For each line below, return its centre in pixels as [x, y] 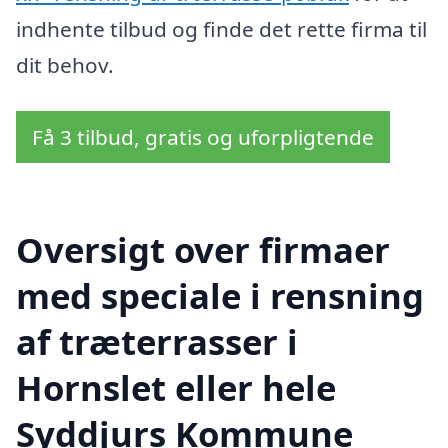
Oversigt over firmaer [203, 250]
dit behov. [65, 65]
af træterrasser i [157, 342]
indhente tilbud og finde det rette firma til [221, 29]
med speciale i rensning [220, 296]
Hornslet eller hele [176, 388]
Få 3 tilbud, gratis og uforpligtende [203, 136]
